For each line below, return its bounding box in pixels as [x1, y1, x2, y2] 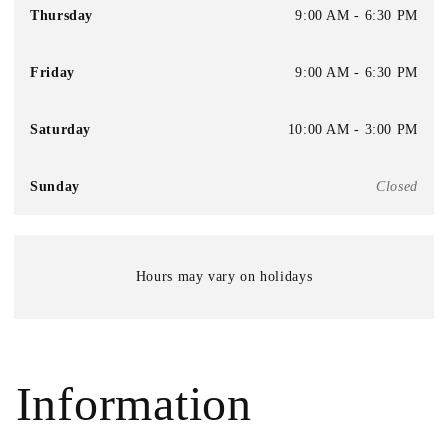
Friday [30, 63, 75, 80]
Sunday [30, 177, 80, 194]
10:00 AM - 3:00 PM [287, 120, 418, 137]
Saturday [30, 120, 92, 137]
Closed [376, 177, 418, 194]
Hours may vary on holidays [135, 268, 313, 284]
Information [15, 376, 252, 430]
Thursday [30, 6, 94, 23]
